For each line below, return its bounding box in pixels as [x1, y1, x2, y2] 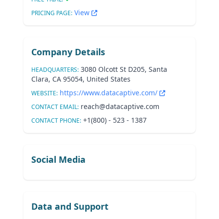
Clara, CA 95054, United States [31, 74, 131, 84]
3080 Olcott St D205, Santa [81, 65, 167, 74]
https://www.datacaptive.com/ [60, 88, 159, 97]
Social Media [31, 153, 86, 165]
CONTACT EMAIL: [31, 103, 79, 111]
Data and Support [31, 200, 109, 212]
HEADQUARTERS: [31, 66, 79, 74]
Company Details [31, 46, 105, 58]
